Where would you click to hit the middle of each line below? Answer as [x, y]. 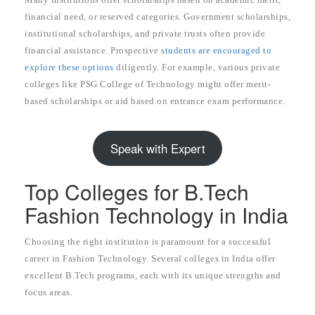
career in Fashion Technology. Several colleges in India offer [150, 259]
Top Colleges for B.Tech [137, 192]
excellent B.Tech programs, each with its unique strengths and [153, 276]
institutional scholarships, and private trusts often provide [145, 33]
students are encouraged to [216, 50]
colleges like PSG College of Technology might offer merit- [148, 84]
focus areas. [49, 292]
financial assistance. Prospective [93, 50]
